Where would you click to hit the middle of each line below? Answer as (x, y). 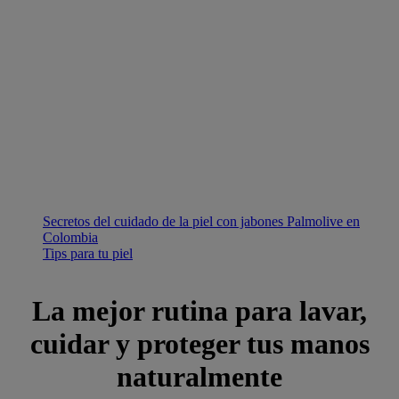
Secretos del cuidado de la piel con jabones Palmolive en (201, 221)
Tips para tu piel (88, 253)
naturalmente (199, 377)
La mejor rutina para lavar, (199, 311)
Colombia (70, 237)
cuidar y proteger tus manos (199, 344)
